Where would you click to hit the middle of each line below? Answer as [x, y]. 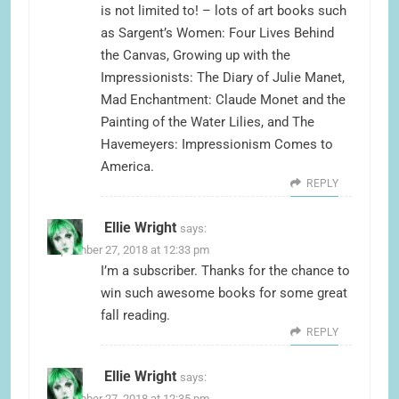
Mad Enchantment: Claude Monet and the [223, 100]
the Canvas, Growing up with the [195, 56]
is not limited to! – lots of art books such [224, 11]
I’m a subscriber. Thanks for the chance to [225, 271]
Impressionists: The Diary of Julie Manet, [223, 78]
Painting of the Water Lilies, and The [208, 122]
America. [127, 167]
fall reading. [135, 316]
